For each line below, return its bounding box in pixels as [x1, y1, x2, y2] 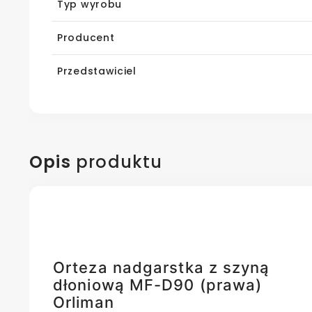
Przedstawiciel [57, 63, 136, 78]
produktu [70, 150, 163, 173]
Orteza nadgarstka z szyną [53, 258, 270, 276]
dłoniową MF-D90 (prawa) [53, 275, 263, 294]
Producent [57, 30, 115, 45]
